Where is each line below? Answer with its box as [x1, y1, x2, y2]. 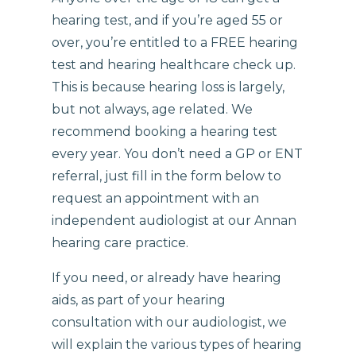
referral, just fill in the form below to [52, 168, 282, 184]
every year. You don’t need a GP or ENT [52, 145, 304, 161]
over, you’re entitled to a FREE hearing [52, 34, 299, 50]
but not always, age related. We [52, 101, 253, 117]
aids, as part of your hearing [52, 292, 226, 308]
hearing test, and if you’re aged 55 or [52, 12, 284, 28]
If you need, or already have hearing [52, 269, 282, 285]
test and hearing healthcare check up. [52, 56, 296, 72]
